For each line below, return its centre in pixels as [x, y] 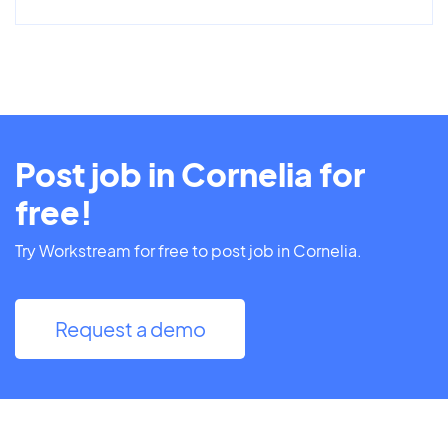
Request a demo [130, 328]
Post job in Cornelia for [190, 173]
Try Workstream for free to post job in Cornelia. [188, 250]
